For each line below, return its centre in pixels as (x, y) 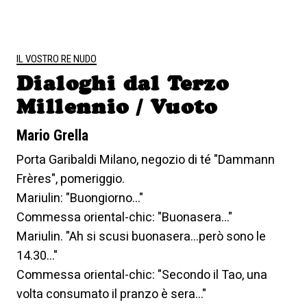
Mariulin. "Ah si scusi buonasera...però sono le (141, 236)
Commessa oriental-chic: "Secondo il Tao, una (142, 274)
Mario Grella (52, 135)
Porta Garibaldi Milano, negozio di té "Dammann (146, 159)
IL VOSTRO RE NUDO (57, 59)
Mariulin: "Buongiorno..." (80, 197)
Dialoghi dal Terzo (123, 83)
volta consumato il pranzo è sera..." (111, 293)
